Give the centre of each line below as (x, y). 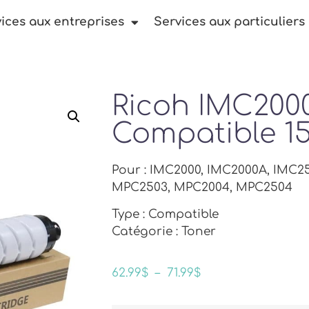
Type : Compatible (165, 215)
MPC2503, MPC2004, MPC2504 (202, 187)
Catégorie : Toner (164, 232)
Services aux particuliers (229, 22)
